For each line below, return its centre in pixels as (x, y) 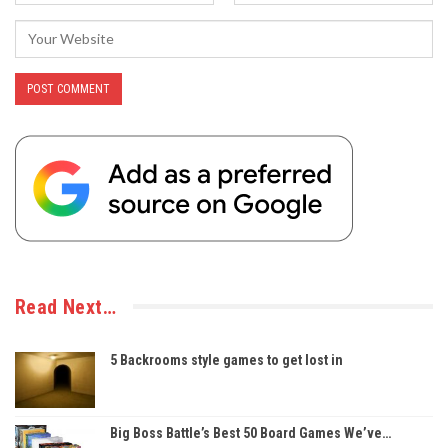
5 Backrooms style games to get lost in (226, 359)
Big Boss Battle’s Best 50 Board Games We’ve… (250, 432)
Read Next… (65, 306)
